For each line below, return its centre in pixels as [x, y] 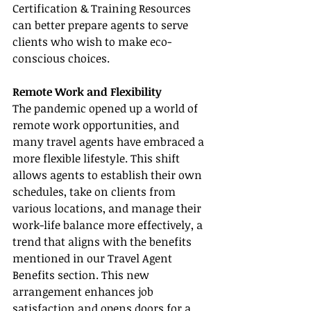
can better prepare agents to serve [102, 25]
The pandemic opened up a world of [107, 109]
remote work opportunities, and [97, 125]
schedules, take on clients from [95, 192]
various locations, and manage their [108, 209]
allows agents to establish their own [109, 175]
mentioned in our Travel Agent [94, 259]
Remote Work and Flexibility [87, 92]
